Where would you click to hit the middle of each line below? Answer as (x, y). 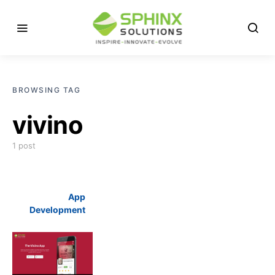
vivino (48, 125)
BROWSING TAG (46, 90)
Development (57, 210)
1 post (24, 145)
